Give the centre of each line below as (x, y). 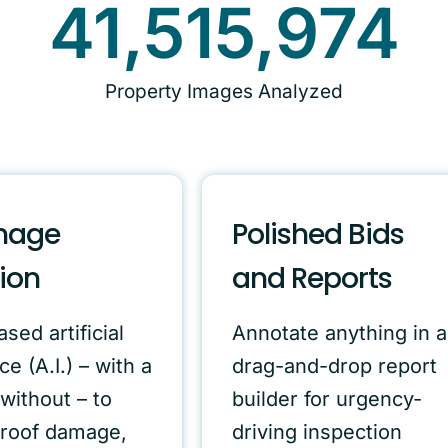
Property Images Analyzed (224, 92)
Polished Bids (318, 235)
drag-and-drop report (334, 366)
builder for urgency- (327, 399)
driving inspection (317, 432)
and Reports (312, 279)
